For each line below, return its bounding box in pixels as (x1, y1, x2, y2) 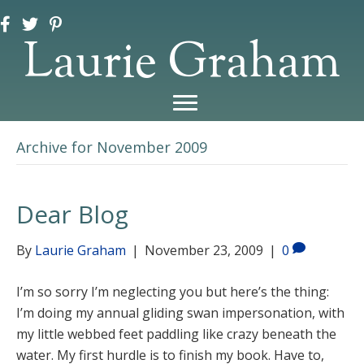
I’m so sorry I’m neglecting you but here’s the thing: (16, 283, 329, 301)
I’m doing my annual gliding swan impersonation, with (16, 304, 344, 322)
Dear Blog (16, 197, 128, 231)
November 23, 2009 (145, 241, 263, 259)
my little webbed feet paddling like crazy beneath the (16, 325, 336, 343)
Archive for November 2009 (16, 137, 207, 157)
